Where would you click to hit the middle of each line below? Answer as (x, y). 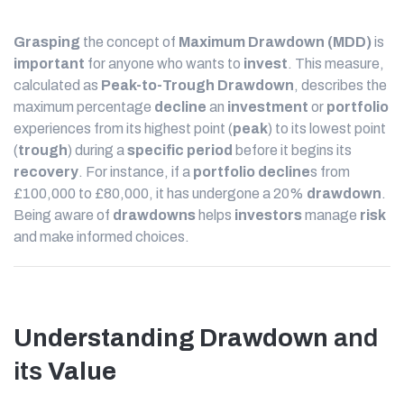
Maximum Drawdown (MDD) (275, 42)
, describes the (340, 85)
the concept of (129, 42)
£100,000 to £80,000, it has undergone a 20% (160, 193)
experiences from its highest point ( (123, 129)
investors (268, 215)
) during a (97, 150)
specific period (180, 150)
